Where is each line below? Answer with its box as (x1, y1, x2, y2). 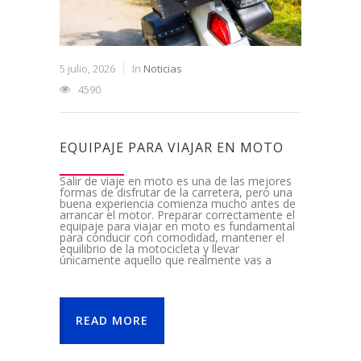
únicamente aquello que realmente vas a (60, 252, 272, 268)
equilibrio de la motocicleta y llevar (60, 241, 239, 257)
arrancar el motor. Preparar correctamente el (60, 207, 295, 223)
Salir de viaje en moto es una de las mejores (60, 173, 292, 189)
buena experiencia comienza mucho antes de (60, 196, 296, 212)
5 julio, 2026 (60, 61, 115, 77)
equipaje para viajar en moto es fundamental (60, 218, 295, 234)
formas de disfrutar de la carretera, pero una (60, 185, 293, 201)
